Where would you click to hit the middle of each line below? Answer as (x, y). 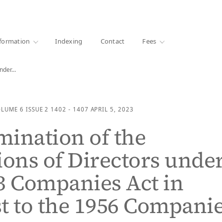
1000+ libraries (25, 11)
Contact (112, 41)
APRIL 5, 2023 (112, 109)
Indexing (69, 41)
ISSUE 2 (37, 109)
